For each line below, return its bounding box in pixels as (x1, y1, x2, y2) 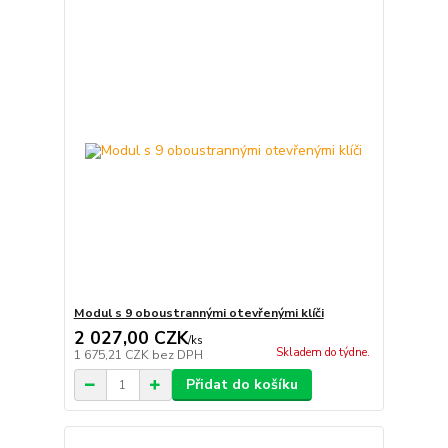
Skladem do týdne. (275, 345, 370, 361)
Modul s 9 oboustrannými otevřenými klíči (73, 305, 324, 322)
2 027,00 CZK (73, 326, 188, 351)
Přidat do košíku (185, 375, 298, 395)
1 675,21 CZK (73, 347, 152, 364)
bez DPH (151, 347, 203, 364)
